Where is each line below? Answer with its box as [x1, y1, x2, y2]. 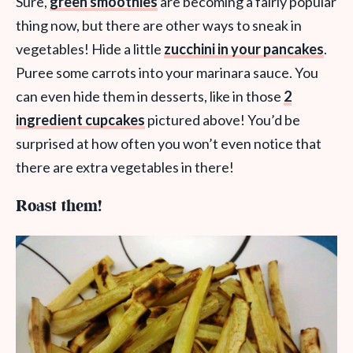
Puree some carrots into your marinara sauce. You [16, 63, 318, 81]
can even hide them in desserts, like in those [16, 87, 284, 105]
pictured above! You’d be [145, 110, 300, 128]
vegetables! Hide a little [16, 39, 164, 58]
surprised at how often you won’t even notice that [16, 134, 321, 152]
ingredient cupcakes [16, 110, 145, 128]
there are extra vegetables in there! [16, 158, 234, 176]
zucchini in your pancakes [164, 39, 324, 58]
